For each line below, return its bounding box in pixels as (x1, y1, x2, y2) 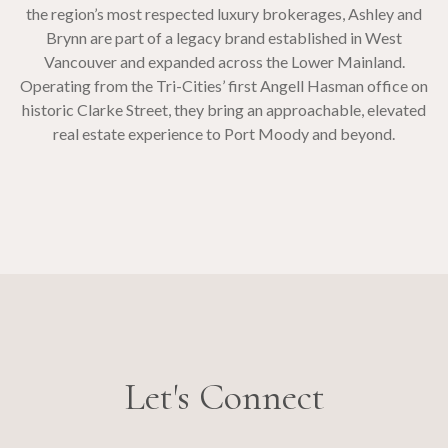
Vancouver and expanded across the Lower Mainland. (43, 52, 405, 71)
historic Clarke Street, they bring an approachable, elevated (22, 100, 426, 119)
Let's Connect (123, 374, 325, 420)
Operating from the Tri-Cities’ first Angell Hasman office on (20, 76, 428, 95)
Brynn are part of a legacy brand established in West (46, 28, 402, 47)
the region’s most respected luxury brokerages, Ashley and (26, 4, 422, 23)
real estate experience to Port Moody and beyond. (53, 124, 395, 143)
